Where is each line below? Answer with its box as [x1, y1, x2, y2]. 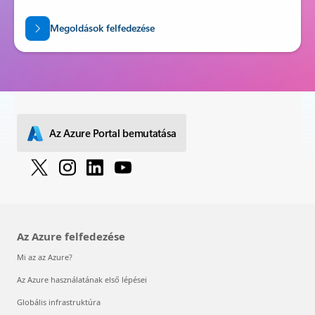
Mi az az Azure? [17, 268, 72, 279]
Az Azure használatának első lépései [17, 290, 147, 302]
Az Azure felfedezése [17, 245, 125, 260]
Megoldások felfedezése [49, 37, 155, 51]
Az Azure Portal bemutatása [49, 143, 177, 157]
